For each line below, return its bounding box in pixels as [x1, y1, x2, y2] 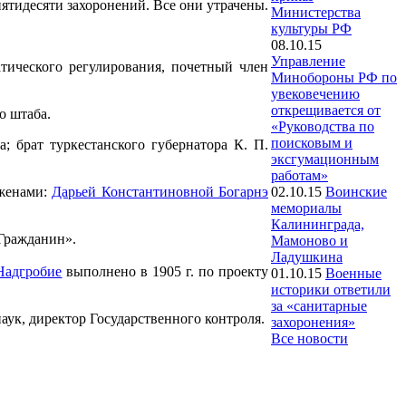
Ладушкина [271, 249, 343, 265]
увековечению [271, 86, 360, 101]
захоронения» [271, 314, 355, 330]
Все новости [271, 331, 348, 346]
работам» [271, 168, 328, 183]
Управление [271, 53, 345, 69]
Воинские [325, 184, 387, 199]
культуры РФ [271, 21, 352, 36]
